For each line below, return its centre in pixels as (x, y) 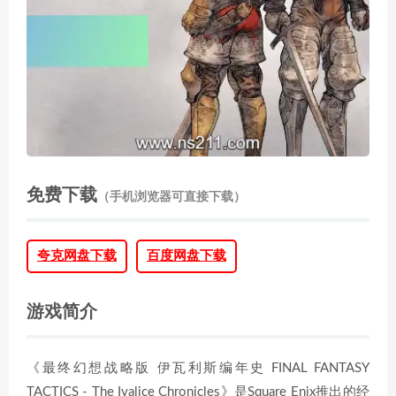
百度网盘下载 (187, 256)
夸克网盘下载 (77, 256)
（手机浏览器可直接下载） (171, 197)
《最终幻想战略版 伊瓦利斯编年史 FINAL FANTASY (198, 368)
